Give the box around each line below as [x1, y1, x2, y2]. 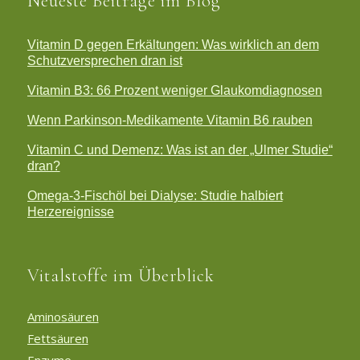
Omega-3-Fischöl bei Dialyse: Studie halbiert [27, 188, 283, 202]
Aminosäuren [27, 308, 99, 325]
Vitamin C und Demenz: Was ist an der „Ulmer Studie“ [27, 142, 333, 157]
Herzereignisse [27, 204, 114, 219]
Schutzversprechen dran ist [27, 53, 182, 67]
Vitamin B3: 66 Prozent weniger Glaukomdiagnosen [27, 83, 322, 97]
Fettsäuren [27, 329, 88, 346]
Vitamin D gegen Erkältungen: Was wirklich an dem [27, 37, 319, 51]
